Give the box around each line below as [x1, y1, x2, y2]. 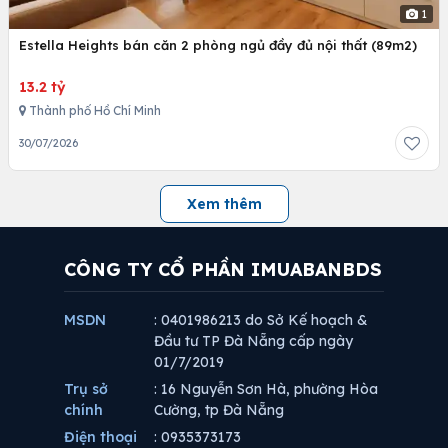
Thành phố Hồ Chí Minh [26, 102, 161, 118]
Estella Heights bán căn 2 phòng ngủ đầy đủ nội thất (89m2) [19, 36, 417, 53]
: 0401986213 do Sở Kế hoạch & [154, 310, 368, 329]
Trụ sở [64, 379, 108, 398]
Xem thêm [186, 194, 262, 213]
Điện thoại [64, 427, 137, 446]
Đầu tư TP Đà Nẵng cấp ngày [154, 331, 353, 350]
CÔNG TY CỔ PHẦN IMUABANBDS [64, 257, 382, 281]
